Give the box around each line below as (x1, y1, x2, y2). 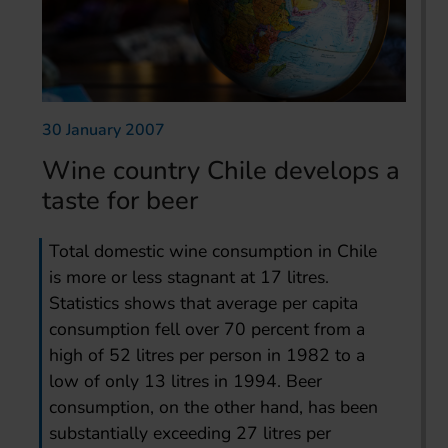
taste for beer (42, 182, 198, 218)
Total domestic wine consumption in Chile (49, 238, 378, 263)
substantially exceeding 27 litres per (49, 420, 332, 445)
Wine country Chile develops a (42, 152, 400, 188)
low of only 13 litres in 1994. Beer (49, 368, 323, 393)
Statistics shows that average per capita (49, 290, 359, 315)
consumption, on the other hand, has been (49, 394, 379, 419)
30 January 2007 (42, 118, 165, 141)
